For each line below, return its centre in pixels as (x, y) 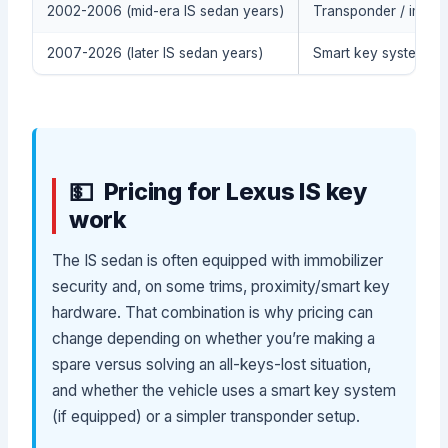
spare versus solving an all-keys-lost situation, (212, 365)
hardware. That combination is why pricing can (213, 313)
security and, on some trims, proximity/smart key (221, 287)
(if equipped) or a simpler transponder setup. (206, 417)
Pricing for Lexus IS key (235, 191)
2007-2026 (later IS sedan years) (155, 53)
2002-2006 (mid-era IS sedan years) (165, 11)
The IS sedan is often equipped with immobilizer (218, 261)
